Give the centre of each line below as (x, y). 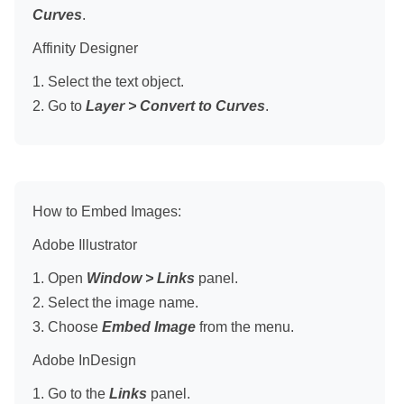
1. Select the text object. (108, 81)
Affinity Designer (85, 48)
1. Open (60, 278)
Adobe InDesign (84, 360)
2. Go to (59, 106)
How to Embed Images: (107, 211)
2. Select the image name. (115, 302)
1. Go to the (71, 393)
